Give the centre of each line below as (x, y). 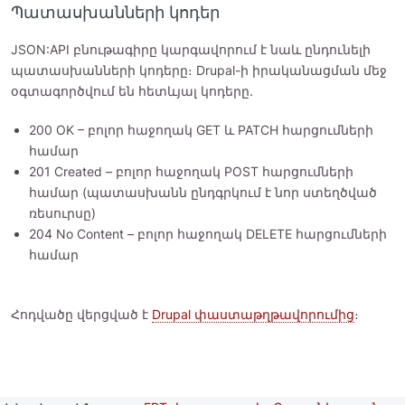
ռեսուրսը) (62, 212)
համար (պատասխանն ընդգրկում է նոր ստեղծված (203, 192)
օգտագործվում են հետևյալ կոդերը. (132, 90)
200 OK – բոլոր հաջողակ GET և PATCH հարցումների (201, 129)
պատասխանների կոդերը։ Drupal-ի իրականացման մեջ (199, 70)
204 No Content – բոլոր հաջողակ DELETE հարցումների (208, 233)
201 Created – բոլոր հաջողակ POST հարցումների (191, 171)
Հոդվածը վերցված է (81, 314)
